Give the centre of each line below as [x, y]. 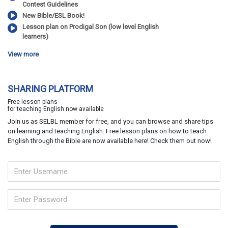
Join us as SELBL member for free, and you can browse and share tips [110, 122]
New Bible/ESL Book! [53, 16]
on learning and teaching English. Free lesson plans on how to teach [107, 131]
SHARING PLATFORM [50, 89]
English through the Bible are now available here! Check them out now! [110, 141]
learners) [35, 37]
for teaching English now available [56, 109]
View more [23, 54]
